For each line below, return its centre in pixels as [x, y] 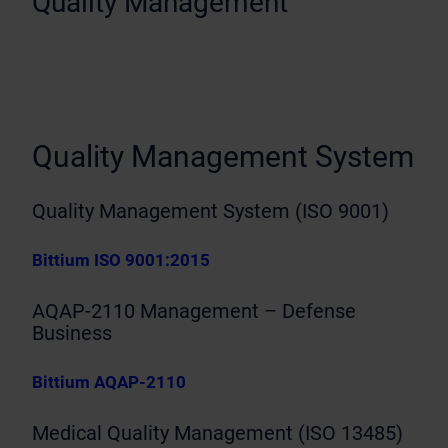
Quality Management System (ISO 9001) [210, 210]
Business [72, 332]
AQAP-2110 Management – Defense [194, 310]
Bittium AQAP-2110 [109, 382]
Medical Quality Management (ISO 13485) [217, 432]
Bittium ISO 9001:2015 [121, 260]
